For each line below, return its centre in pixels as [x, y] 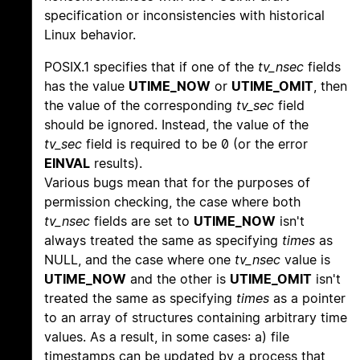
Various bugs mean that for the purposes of [177, 183]
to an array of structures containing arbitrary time [196, 318]
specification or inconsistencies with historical [184, 16]
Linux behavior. [90, 35]
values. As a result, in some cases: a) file [167, 337]
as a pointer [307, 299]
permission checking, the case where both [172, 202]
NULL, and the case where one [139, 260]
